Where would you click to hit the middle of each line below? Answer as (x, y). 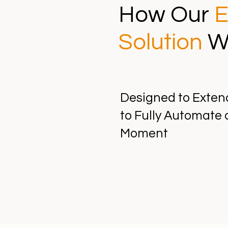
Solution (163, 42)
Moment (144, 133)
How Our (166, 15)
